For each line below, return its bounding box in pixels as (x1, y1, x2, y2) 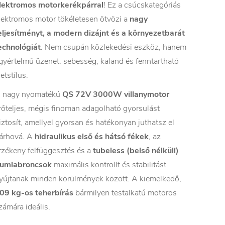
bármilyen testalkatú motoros (73, 187, 177, 198)
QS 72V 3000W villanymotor (62, 89, 169, 100)
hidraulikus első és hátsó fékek (35, 131, 149, 142)
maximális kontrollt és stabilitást (52, 159, 166, 170)
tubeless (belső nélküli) (93, 145, 179, 156)
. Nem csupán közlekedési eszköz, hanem (41, 42, 186, 53)
